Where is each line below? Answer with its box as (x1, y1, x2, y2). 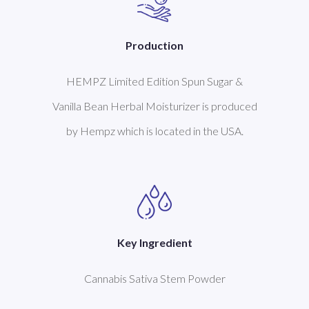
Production (126, 38, 183, 52)
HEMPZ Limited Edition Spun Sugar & (66, 74, 243, 88)
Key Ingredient (117, 235, 192, 249)
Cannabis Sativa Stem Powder (83, 271, 226, 285)
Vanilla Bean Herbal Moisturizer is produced (52, 99, 257, 112)
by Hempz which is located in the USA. (66, 123, 243, 137)
